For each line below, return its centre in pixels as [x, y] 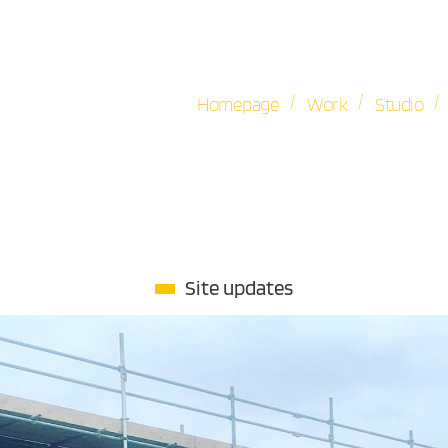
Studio [399, 104]
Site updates [239, 288]
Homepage [238, 104]
